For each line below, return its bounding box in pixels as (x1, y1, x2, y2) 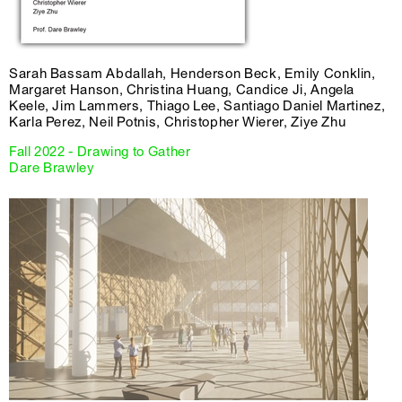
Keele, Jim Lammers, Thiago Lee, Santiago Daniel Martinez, (9, 98, 386, 115)
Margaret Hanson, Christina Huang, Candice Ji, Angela (9, 82, 355, 99)
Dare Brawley (9, 160, 95, 177)
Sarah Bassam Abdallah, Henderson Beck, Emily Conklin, (9, 66, 376, 83)
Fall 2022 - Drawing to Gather (9, 144, 191, 161)
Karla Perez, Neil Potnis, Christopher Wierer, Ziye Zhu (9, 114, 346, 131)
